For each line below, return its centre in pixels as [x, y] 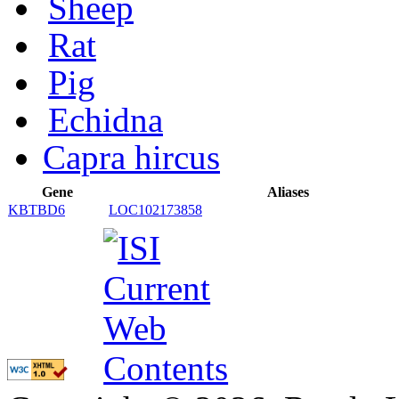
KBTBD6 [37, 209]
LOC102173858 [155, 209]
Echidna [106, 119]
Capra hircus [131, 157]
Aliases [288, 191]
